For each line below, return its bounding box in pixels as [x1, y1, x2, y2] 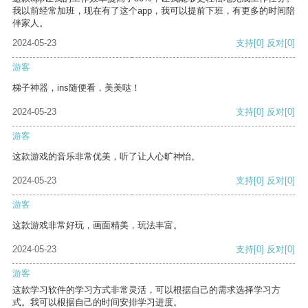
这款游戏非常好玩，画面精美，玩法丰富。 [12, 220, 182, 231]
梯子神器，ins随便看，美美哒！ [12, 82, 140, 93]
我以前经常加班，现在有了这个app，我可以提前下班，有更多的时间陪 [12, 5, 295, 16]
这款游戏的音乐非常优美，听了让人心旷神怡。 [12, 151, 200, 162]
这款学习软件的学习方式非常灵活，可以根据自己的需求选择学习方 [12, 285, 280, 296]
